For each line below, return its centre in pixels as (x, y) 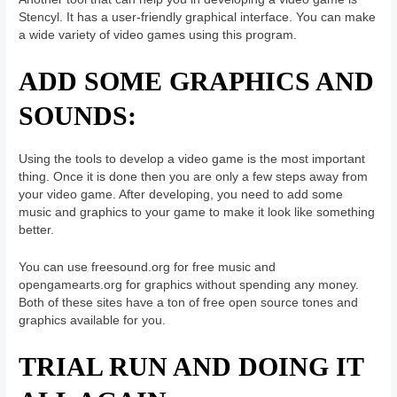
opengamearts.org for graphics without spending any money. (189, 285)
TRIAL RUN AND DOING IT (191, 366)
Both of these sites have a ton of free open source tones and (189, 303)
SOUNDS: (82, 116)
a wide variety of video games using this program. (160, 35)
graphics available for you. (94, 321)
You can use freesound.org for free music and (148, 268)
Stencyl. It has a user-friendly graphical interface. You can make (198, 18)
